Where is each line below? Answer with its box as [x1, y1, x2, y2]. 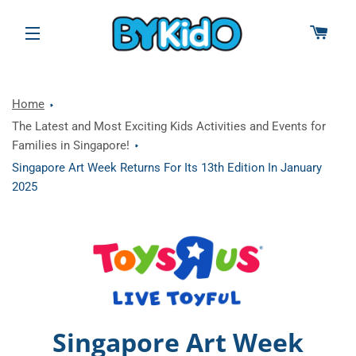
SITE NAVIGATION [33, 47, 141, 60]
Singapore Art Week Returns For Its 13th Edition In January [12, 160, 322, 175]
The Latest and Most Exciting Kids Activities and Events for [12, 118, 326, 133]
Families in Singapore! [12, 137, 130, 153]
